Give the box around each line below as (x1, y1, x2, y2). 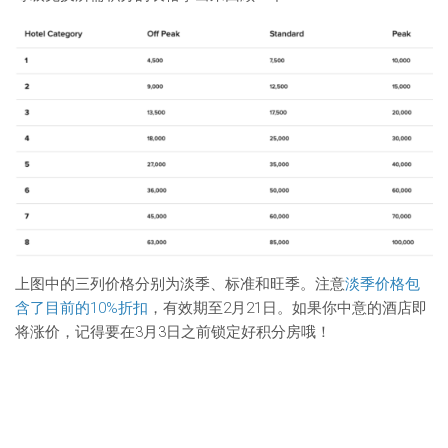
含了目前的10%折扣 (15, 299, 148, 317)
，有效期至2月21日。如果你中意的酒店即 (148, 299, 427, 317)
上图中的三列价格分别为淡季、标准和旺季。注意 (15, 275, 345, 293)
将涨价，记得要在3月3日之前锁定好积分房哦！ (15, 323, 331, 341)
